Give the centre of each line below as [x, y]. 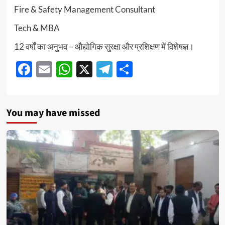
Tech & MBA [37, 28]
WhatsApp [110, 69]
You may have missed [53, 113]
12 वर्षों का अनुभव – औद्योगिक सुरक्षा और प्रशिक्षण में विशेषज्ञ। [104, 47]
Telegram [144, 69]
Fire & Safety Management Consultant [84, 10]
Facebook [66, 69]
